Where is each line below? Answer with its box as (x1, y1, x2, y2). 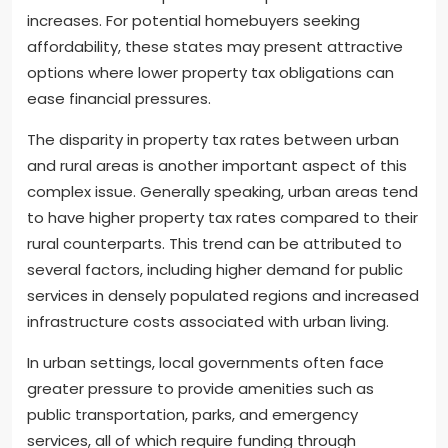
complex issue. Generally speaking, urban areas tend (27, 180, 418, 202)
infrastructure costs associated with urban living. (27, 310, 389, 332)
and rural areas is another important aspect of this (27, 154, 407, 176)
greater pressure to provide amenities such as (27, 377, 374, 399)
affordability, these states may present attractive (27, 35, 403, 57)
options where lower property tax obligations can (27, 61, 394, 83)
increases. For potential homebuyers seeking (27, 9, 360, 31)
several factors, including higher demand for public (27, 258, 403, 280)
